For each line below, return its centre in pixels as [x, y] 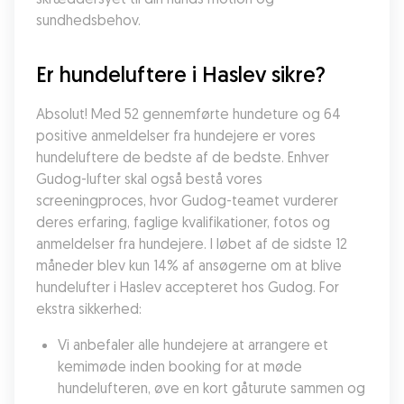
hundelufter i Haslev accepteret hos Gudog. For [188, 287]
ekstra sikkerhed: [89, 308]
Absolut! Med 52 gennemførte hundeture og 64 [188, 114]
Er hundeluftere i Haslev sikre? [181, 74]
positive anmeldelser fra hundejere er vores [176, 135]
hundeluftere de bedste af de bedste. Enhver [183, 157]
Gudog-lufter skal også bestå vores [149, 179]
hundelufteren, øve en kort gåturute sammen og [211, 388]
